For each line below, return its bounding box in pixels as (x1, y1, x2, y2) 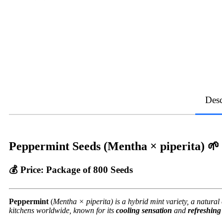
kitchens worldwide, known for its (9, 206, 116, 215)
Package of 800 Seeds (46, 164, 133, 175)
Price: (20, 164, 46, 175)
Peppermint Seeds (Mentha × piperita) (9, 139, 205, 153)
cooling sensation (116, 206, 172, 215)
